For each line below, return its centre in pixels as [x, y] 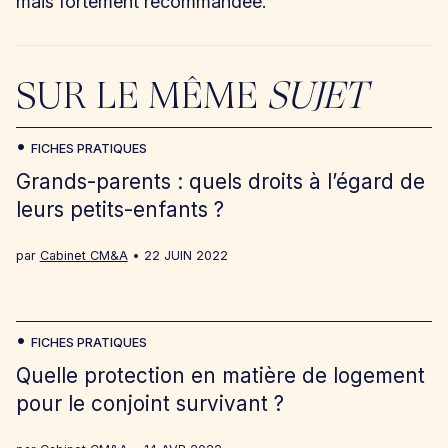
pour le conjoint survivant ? [149, 404]
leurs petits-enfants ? [119, 210]
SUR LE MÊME [141, 98]
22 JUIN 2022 [185, 256]
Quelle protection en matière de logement [220, 376]
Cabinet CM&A [83, 256]
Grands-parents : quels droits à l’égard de [220, 182]
